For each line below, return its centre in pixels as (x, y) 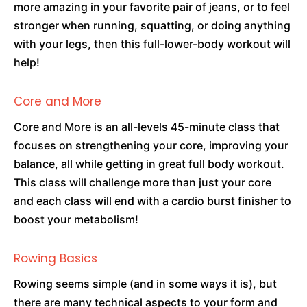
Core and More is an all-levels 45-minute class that (147, 127)
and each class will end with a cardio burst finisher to (152, 201)
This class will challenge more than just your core (143, 182)
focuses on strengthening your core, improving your (151, 145)
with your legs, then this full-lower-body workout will (152, 44)
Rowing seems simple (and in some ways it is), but (145, 284)
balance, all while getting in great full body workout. (149, 164)
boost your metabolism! (76, 219)
